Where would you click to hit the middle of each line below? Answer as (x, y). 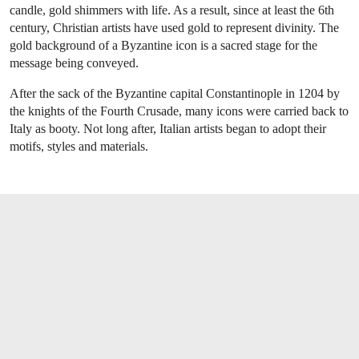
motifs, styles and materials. (79, 146)
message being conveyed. (74, 63)
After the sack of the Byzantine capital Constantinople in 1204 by (175, 93)
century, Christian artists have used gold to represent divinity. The (174, 27)
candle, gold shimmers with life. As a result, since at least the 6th (172, 10)
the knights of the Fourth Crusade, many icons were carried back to (179, 111)
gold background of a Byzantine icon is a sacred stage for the (163, 45)
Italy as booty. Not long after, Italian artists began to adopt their (168, 128)
